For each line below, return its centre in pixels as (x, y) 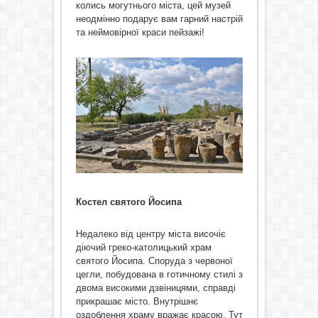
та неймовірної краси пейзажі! (140, 32)
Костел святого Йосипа (128, 202)
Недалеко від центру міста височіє (150, 234)
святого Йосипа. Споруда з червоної (154, 261)
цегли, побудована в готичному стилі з (159, 274)
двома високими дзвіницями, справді (155, 287)
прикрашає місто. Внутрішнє (137, 301)
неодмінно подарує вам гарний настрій (159, 18)
